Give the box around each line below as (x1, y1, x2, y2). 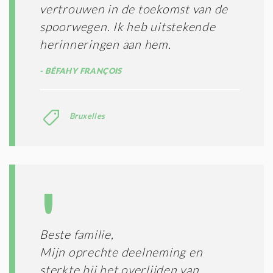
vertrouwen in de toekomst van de (40, 1, 228, 16)
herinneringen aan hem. (40, 37, 171, 51)
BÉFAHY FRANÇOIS (43, 65, 122, 76)
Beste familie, (40, 227, 114, 241)
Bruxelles (69, 110, 105, 121)
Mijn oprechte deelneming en (40, 244, 203, 259)
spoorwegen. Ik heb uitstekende (40, 19, 216, 34)
